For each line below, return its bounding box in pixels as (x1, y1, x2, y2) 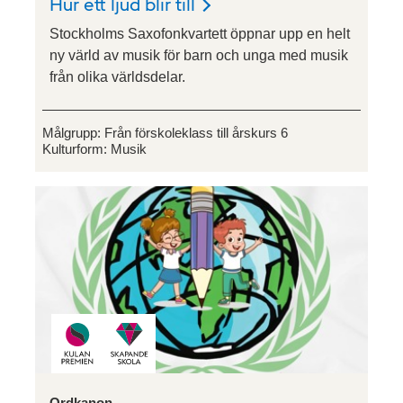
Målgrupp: (42, 125, 104, 141)
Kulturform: (42, 141, 111, 157)
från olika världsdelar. (49, 69, 185, 85)
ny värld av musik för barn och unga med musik (49, 48, 348, 64)
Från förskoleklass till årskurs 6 (104, 125, 288, 141)
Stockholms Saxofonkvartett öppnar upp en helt (49, 26, 350, 42)
